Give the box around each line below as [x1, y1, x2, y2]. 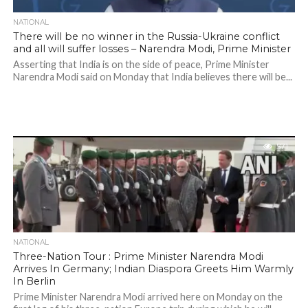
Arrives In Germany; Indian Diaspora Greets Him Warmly [12, 263, 294, 275]
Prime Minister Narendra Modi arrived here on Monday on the [12, 291, 283, 302]
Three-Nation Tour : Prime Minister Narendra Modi [12, 250, 263, 263]
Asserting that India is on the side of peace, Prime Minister [12, 58, 269, 70]
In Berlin [12, 275, 56, 287]
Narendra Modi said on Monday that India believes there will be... [12, 71, 292, 82]
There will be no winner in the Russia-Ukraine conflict [12, 30, 280, 43]
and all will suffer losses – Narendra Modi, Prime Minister [12, 43, 291, 55]
